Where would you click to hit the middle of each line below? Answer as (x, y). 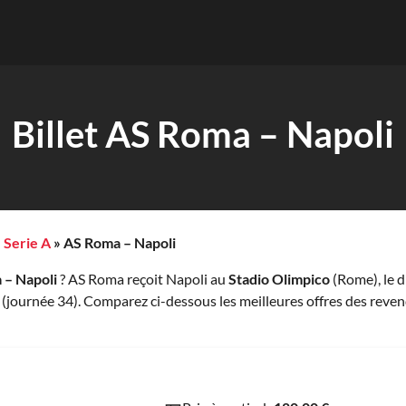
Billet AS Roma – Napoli (203, 135)
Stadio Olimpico (279, 279)
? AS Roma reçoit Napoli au (143, 279)
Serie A (27, 243)
